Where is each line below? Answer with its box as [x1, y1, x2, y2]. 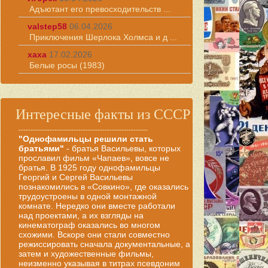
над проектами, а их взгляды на [19, 211, 144, 220]
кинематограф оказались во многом [19, 220, 160, 230]
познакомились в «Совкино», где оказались [19, 182, 188, 191]
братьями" [19, 144, 64, 153]
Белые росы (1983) [29, 60, 105, 70]
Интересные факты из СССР [15, 106, 190, 122]
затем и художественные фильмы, [19, 249, 154, 258]
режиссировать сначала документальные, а [19, 239, 190, 249]
